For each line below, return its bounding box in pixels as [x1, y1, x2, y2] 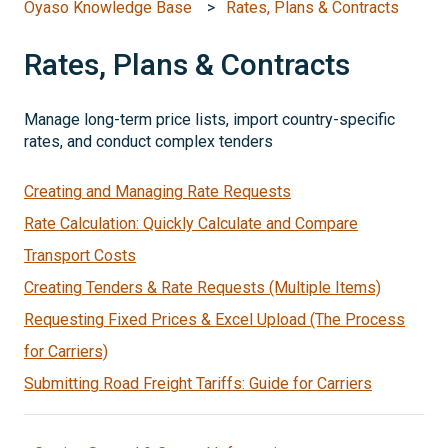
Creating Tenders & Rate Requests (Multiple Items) [24, 277, 381, 297]
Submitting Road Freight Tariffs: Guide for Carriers [24, 373, 372, 393]
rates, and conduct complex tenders [24, 132, 273, 152]
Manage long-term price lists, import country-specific [24, 110, 395, 130]
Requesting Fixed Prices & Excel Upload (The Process [24, 309, 405, 329]
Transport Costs [24, 245, 136, 265]
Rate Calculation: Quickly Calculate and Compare [24, 213, 358, 233]
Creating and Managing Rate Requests [24, 181, 291, 201]
